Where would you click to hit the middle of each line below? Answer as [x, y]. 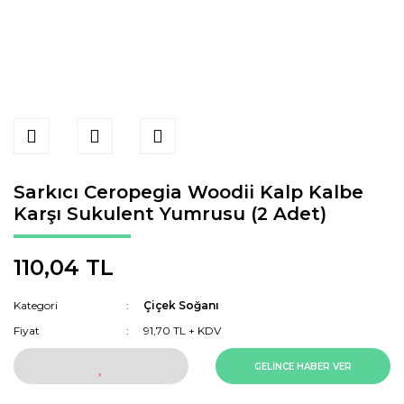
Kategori [36, 305]
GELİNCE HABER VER [303, 366]
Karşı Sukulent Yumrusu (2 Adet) [170, 214]
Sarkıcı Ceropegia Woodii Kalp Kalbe [188, 192]
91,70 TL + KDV [183, 331]
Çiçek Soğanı [182, 305]
